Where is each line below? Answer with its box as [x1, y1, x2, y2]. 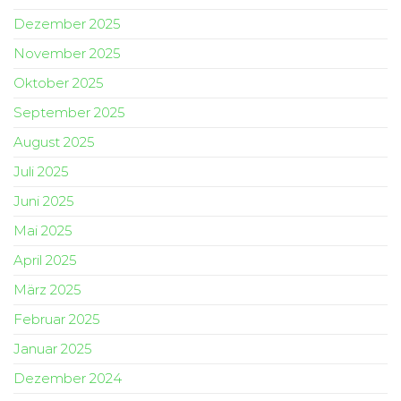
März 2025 [13, 281, 81, 299]
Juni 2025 [13, 192, 74, 210]
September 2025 [13, 104, 125, 122]
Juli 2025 [13, 163, 69, 181]
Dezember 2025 [13, 15, 121, 33]
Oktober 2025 [13, 74, 104, 92]
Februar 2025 [13, 311, 100, 328]
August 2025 [13, 133, 95, 151]
